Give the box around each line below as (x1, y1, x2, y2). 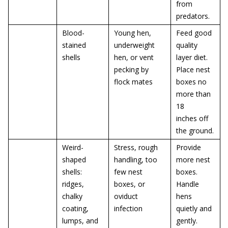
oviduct (114, 191, 138, 201)
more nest (176, 155, 210, 164)
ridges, (62, 179, 84, 189)
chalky (62, 191, 82, 201)
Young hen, (114, 28, 151, 38)
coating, (62, 204, 89, 213)
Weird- (62, 142, 83, 152)
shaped (62, 155, 86, 164)
